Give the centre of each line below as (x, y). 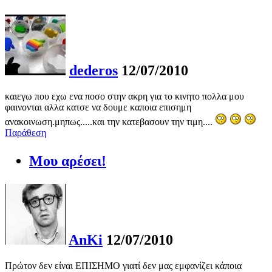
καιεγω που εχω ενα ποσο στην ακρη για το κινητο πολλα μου (124, 96)
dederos (93, 70)
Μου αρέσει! (68, 161)
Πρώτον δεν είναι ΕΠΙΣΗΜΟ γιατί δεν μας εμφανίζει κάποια (123, 265)
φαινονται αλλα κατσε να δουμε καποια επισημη (98, 107)
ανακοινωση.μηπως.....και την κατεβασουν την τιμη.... (110, 121)
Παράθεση (25, 132)
